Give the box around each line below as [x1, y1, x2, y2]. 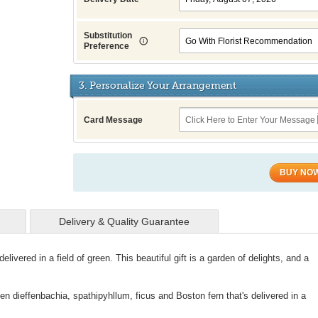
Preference [84, 41, 129, 51]
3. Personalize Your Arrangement [79, 79, 236, 91]
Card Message [84, 115, 143, 125]
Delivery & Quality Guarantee [59, 216, 190, 227]
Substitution [84, 31, 132, 40]
